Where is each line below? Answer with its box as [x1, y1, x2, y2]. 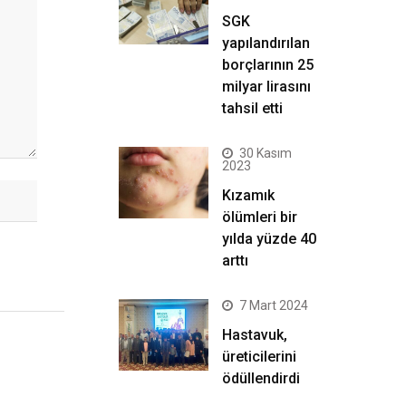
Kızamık [222, 187, 275, 204]
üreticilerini [222, 348, 296, 365]
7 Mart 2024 [239, 298, 308, 313]
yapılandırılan [222, 34, 310, 52]
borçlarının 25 [222, 56, 314, 73]
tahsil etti [222, 100, 283, 117]
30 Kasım [239, 146, 292, 160]
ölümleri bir [222, 208, 297, 226]
